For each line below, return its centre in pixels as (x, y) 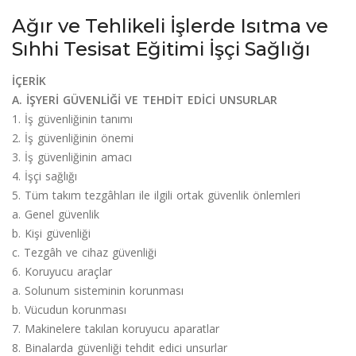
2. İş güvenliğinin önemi (73, 137)
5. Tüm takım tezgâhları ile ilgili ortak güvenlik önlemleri (156, 195)
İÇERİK (29, 80)
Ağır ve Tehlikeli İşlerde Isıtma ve (170, 25)
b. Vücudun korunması (69, 309)
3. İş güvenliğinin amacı (72, 157)
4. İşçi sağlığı (44, 176)
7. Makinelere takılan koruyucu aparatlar (116, 328)
